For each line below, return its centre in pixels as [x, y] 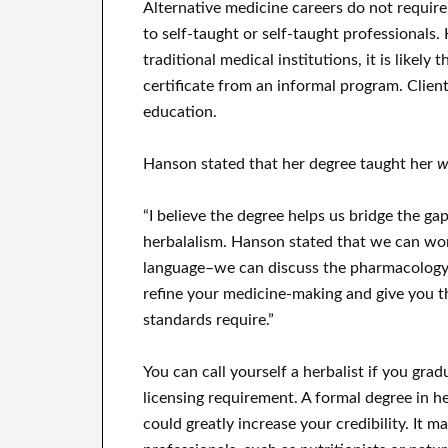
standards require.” [208, 319]
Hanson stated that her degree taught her [290, 163]
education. [180, 111]
